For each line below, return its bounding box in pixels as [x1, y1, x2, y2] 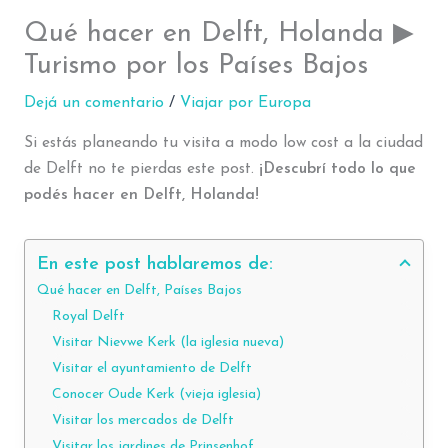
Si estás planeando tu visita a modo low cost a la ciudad [23, 134, 423, 151]
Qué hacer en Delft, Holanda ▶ [23, 20, 414, 49]
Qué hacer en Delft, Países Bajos [36, 283, 242, 299]
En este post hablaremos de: [36, 255, 273, 275]
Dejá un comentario [23, 95, 164, 112]
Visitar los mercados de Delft [51, 413, 234, 429]
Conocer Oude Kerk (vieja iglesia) [51, 387, 261, 403]
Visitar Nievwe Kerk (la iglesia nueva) [51, 335, 284, 351]
